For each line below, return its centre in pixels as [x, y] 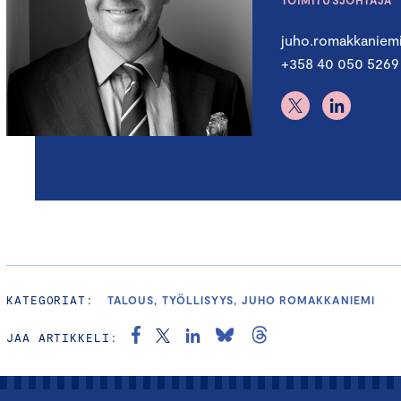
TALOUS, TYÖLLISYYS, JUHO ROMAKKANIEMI [241, 300]
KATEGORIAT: [51, 300]
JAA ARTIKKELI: [62, 338]
